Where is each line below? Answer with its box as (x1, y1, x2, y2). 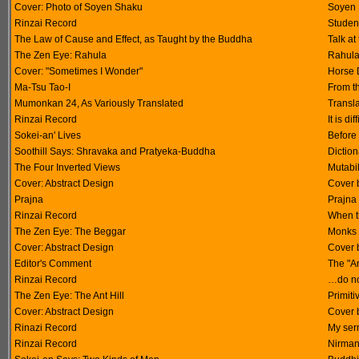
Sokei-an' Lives (14, 130, 81, 141)
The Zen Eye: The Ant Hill (14, 290, 124, 301)
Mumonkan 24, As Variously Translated (14, 98, 184, 109)
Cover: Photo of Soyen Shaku (14, 2, 143, 13)
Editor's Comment (14, 258, 91, 269)
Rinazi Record (14, 322, 77, 333)
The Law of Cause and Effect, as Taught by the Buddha (14, 34, 252, 45)
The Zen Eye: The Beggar (14, 226, 126, 237)
